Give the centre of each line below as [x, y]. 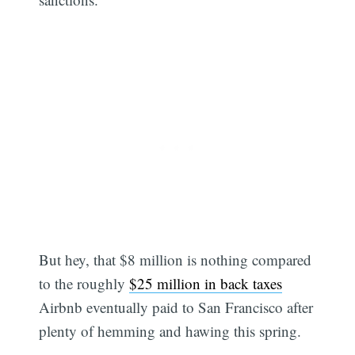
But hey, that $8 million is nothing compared [176, 260]
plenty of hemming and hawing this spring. [170, 331]
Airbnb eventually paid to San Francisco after [176, 307]
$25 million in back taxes [206, 284]
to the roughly [84, 284]
